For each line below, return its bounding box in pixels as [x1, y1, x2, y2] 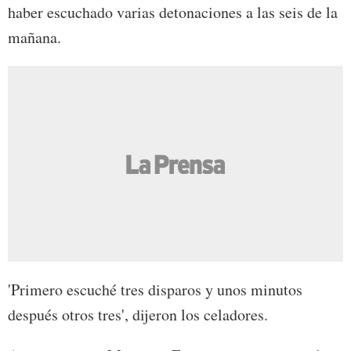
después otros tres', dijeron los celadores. [8, 304, 268, 326]
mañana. [8, 27, 61, 49]
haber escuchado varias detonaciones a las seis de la [8, 2, 338, 24]
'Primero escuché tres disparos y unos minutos [8, 279, 302, 301]
